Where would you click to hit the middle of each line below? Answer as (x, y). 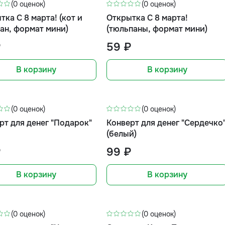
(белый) (122, 134)
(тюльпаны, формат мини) (157, 29)
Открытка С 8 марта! (147, 18)
